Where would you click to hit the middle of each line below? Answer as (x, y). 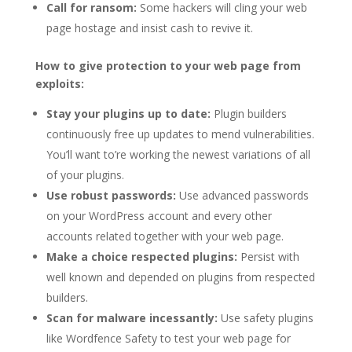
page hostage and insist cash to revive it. (149, 27)
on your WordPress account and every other (159, 215)
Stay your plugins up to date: (128, 113)
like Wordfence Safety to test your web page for (168, 338)
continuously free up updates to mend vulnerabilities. (180, 134)
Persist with (268, 256)
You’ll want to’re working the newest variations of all (178, 154)
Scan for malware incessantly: (132, 317)
